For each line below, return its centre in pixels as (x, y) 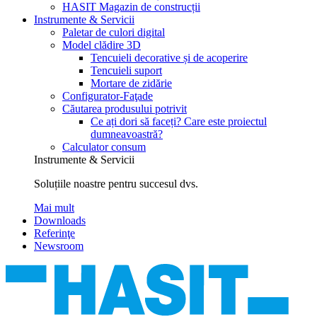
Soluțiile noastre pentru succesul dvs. (116, 183)
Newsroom (59, 246)
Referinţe (54, 233)
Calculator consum (104, 146)
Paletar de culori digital (114, 32)
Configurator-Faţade (108, 96)
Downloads (60, 220)
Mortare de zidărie (131, 83)
